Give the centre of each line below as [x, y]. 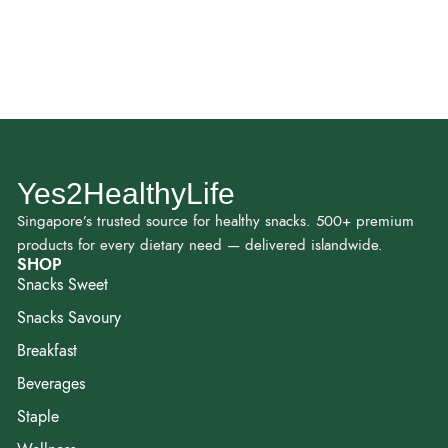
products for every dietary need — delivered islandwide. [200, 244]
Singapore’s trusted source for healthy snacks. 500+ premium [215, 220]
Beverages [51, 383]
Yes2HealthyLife [126, 193]
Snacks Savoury [69, 317]
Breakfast [47, 350]
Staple [38, 416]
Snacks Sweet [62, 284]
